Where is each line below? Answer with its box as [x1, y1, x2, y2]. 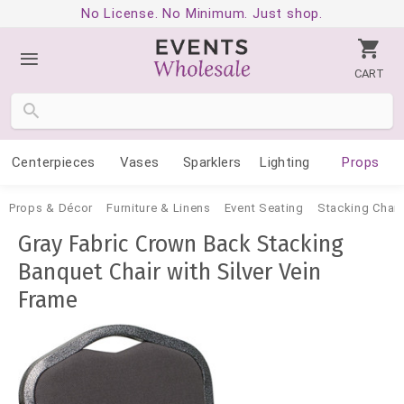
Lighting [260, 154, 310, 170]
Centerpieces [11, 154, 96, 170]
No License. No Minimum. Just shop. [80, 5, 324, 22]
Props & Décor [9, 201, 94, 215]
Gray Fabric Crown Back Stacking [18, 231, 344, 258]
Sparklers [182, 154, 242, 170]
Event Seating [224, 201, 304, 215]
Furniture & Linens [106, 201, 211, 215]
